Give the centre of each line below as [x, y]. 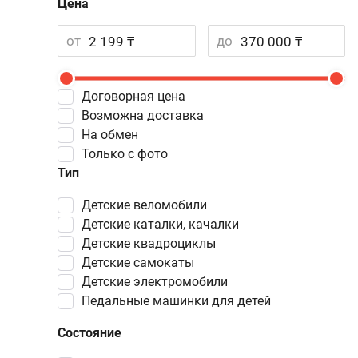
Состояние [89, 333]
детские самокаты [143, 263]
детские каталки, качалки [165, 224]
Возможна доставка [147, 115]
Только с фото [128, 154]
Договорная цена [138, 96]
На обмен [114, 135]
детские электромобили [159, 282]
